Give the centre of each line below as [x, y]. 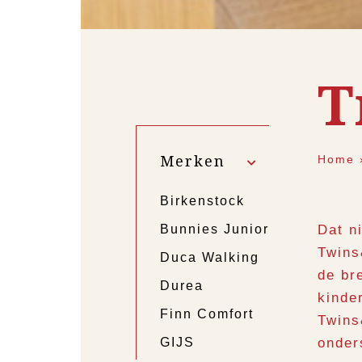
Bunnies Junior [214, 229]
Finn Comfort [206, 314]
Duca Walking [209, 258]
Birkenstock [202, 201]
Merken [195, 161]
